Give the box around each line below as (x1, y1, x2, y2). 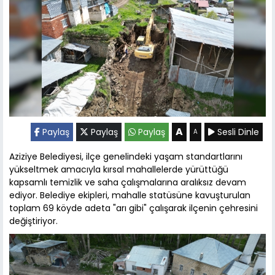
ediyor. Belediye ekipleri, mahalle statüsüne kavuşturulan (9, 188, 250, 201)
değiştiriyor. (9, 214, 58, 227)
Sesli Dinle (215, 125, 259, 138)
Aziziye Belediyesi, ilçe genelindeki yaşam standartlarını (9, 150, 242, 163)
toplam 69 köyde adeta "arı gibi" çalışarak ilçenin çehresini (9, 201, 258, 214)
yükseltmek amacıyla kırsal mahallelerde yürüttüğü (9, 163, 228, 176)
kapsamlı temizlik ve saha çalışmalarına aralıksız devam (9, 176, 246, 188)
